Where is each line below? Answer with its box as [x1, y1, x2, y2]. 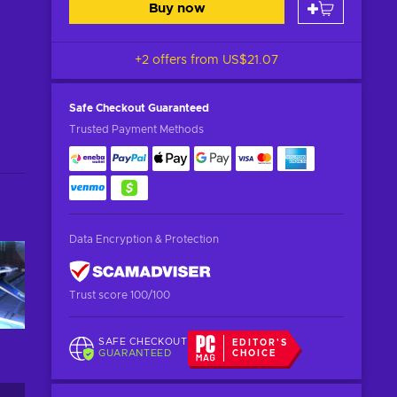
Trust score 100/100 [69, 290, 170, 300]
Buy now [148, 2, 206, 15]
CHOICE [232, 349, 277, 358]
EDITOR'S [232, 339, 289, 347]
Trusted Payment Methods [69, 124, 204, 135]
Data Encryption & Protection [69, 234, 219, 245]
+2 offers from [135, 54, 222, 66]
